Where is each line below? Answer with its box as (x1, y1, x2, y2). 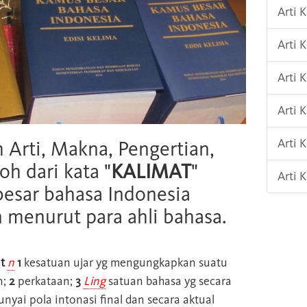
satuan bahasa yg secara (106, 273, 232, 288)
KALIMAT (111, 158, 191, 184)
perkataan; (15, 273, 75, 288)
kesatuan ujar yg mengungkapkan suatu (21, 254, 228, 270)
